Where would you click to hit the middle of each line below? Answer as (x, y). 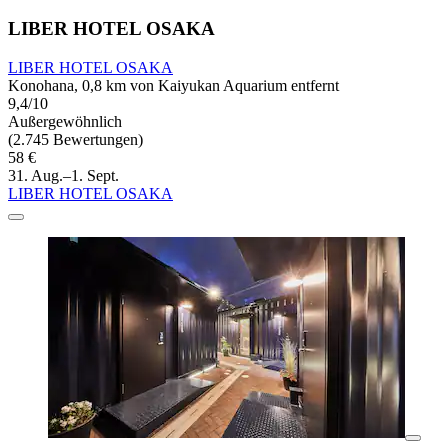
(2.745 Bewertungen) (75, 140)
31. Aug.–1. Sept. (63, 176)
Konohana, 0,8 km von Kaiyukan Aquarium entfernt (173, 86)
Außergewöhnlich (65, 122)
